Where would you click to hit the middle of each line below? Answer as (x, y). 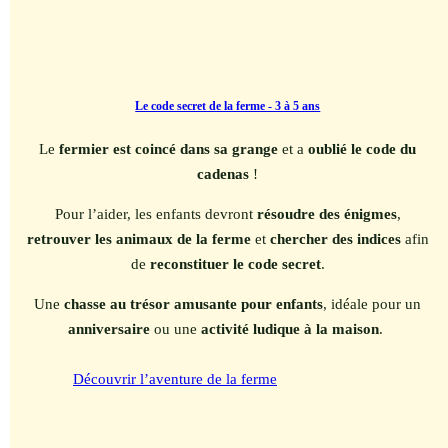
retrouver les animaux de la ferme (138, 238)
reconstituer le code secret (235, 263)
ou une (176, 328)
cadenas (223, 173)
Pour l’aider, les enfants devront (155, 213)
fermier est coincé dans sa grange (169, 148)
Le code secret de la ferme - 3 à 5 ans (228, 105)
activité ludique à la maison (290, 328)
